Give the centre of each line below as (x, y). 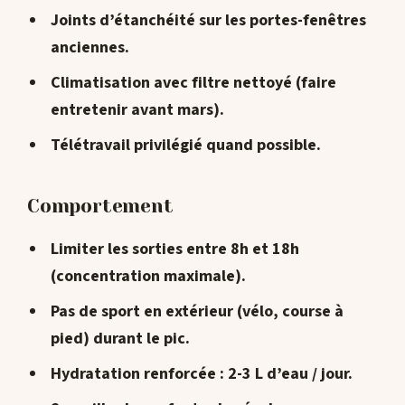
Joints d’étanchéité (122, 21)
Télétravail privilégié (126, 146)
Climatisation (102, 83)
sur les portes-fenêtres (280, 21)
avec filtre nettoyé (222, 83)
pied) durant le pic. (120, 339)
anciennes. (89, 48)
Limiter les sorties (116, 250)
